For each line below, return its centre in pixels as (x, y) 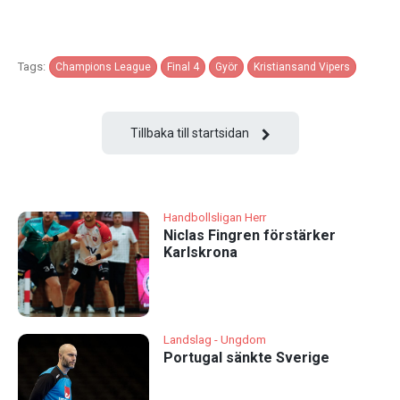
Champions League (103, 67)
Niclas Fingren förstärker (249, 236)
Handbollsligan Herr (214, 218)
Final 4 (183, 67)
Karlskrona (200, 253)
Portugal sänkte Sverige (246, 357)
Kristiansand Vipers (302, 67)
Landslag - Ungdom (214, 339)
